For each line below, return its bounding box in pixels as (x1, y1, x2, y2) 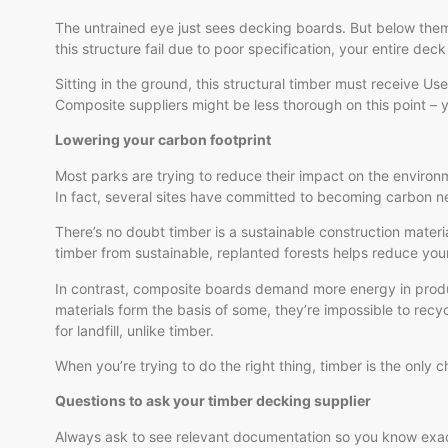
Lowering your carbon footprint (55, 131, 271, 149)
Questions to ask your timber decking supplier (55, 392, 371, 410)
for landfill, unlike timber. (55, 321, 214, 339)
